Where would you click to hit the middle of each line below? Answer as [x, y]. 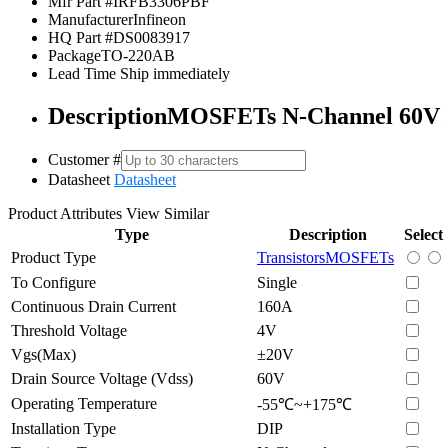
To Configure [53, 282]
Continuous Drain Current [93, 306]
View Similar [167, 213]
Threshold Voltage [69, 330]
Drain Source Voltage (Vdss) [102, 378]
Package [74, 55]
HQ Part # [80, 37]
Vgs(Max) [43, 354]
